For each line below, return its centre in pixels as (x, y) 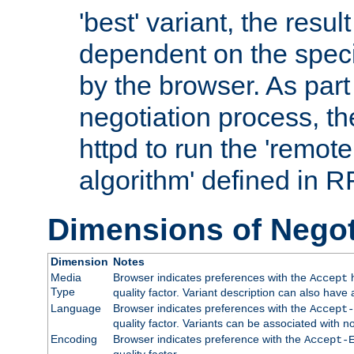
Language (75, 308)
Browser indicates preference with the (208, 339)
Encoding (73, 339)
